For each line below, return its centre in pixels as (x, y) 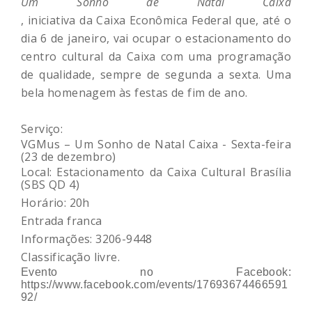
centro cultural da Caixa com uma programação (156, 56)
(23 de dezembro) (69, 156)
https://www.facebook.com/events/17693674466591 (155, 284)
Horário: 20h (55, 202)
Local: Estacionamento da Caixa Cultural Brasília (156, 172)
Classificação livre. (70, 257)
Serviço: (42, 128)
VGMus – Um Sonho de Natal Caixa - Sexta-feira (156, 144)
